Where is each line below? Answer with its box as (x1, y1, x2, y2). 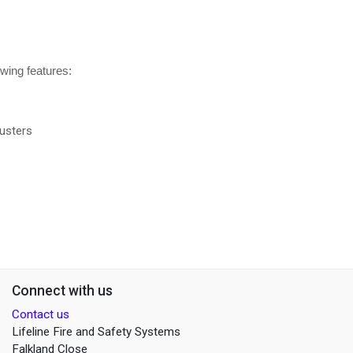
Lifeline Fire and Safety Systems (12, 325, 180, 339)
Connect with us (12, 283, 113, 299)
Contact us (12, 307, 69, 321)
